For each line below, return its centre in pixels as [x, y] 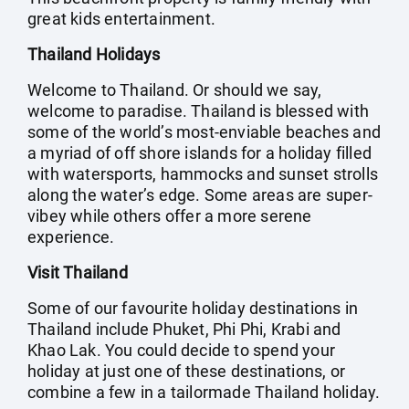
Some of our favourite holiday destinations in [193, 308]
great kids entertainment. [121, 19]
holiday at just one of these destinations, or [187, 371]
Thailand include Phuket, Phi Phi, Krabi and [184, 329]
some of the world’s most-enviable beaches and [204, 132]
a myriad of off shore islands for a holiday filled [200, 153]
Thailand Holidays [94, 54]
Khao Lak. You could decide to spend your [182, 350]
